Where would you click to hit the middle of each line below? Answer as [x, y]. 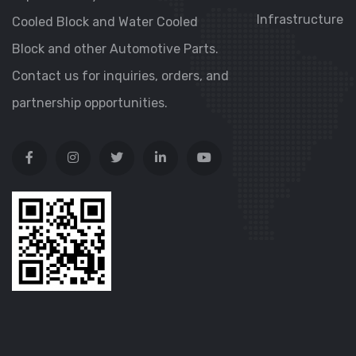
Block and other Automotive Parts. [115, 49]
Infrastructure [300, 19]
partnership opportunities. [90, 103]
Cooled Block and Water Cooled [105, 22]
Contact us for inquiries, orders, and [120, 76]
